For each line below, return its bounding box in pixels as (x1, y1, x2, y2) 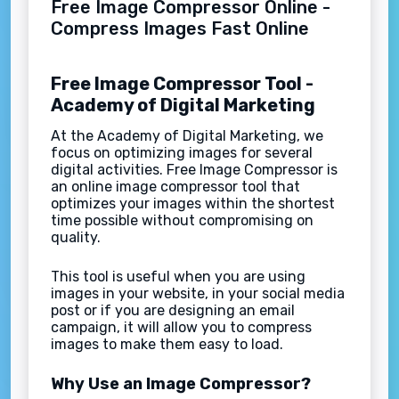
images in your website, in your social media (51, 284, 345, 302)
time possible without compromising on (51, 211, 313, 229)
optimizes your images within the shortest (51, 194, 335, 212)
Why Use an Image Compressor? (51, 373, 311, 394)
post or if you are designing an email (51, 301, 295, 319)
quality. (51, 228, 101, 246)
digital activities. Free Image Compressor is (51, 160, 338, 178)
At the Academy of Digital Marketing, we (51, 126, 323, 144)
